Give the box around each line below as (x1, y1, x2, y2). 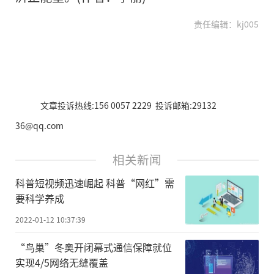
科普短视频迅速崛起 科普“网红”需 (15, 175, 174, 190)
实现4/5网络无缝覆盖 (15, 254, 108, 270)
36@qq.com (15, 119, 64, 132)
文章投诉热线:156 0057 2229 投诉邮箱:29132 (40, 99, 217, 112)
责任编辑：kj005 (194, 18, 259, 31)
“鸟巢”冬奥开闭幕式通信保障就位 (15, 239, 172, 254)
